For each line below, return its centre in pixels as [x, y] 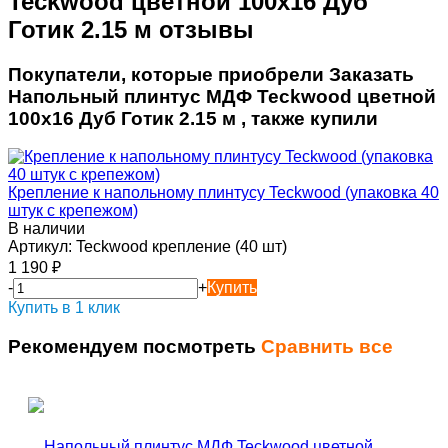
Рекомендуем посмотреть [134, 347]
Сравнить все [327, 347]
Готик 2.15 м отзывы [131, 29]
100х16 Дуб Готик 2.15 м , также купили [193, 118]
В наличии [46, 229]
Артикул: [40, 247]
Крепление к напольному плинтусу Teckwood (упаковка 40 [223, 193]
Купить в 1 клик [64, 308]
